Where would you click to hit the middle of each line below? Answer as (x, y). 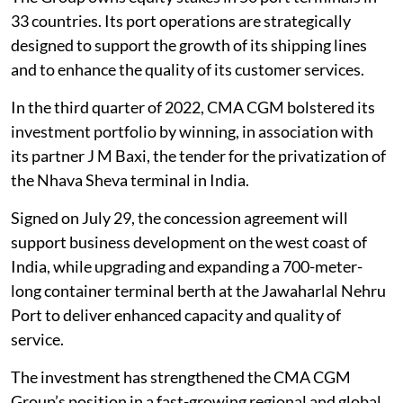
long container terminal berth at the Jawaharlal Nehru (198, 291)
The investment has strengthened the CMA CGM (181, 377)
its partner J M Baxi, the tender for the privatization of (198, 156)
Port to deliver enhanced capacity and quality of (176, 315)
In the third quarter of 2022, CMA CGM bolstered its (193, 107)
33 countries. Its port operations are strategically (181, 21)
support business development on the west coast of (189, 242)
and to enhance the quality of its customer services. (188, 69)
